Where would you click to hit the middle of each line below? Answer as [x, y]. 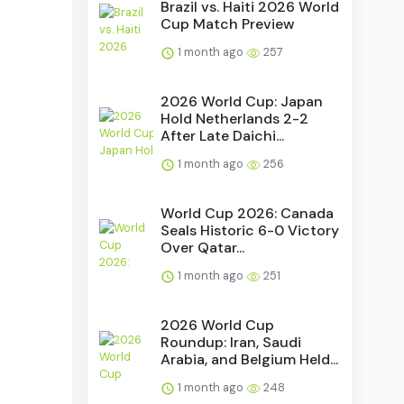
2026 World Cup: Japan [242, 101]
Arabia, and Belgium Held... [250, 359]
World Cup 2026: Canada [248, 213]
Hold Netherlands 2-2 [235, 118]
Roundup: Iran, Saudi [231, 342]
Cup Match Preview [228, 23]
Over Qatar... [203, 247]
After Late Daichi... [223, 135]
